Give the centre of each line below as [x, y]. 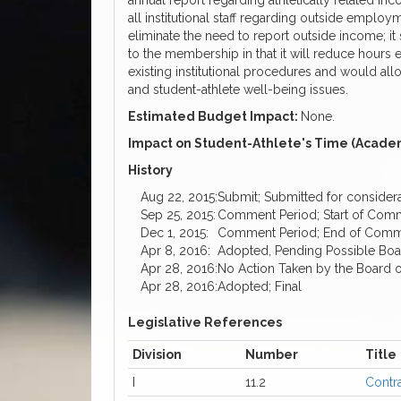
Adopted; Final [260, 287]
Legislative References [205, 323]
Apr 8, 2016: [175, 251]
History [150, 171]
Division [157, 355]
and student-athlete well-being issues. [238, 90]
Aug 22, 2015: [179, 197]
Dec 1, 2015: [175, 233]
